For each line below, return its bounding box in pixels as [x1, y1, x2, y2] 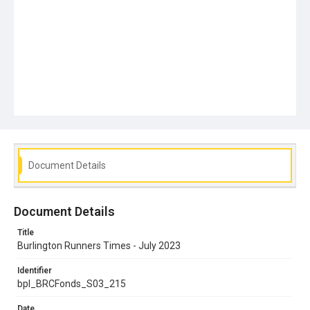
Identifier [17, 265, 52, 275]
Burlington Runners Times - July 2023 [17, 239, 181, 251]
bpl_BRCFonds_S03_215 [17, 277, 126, 289]
